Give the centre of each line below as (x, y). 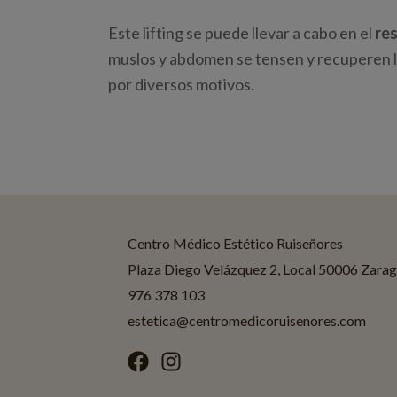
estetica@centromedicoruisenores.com (247, 321)
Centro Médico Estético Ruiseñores (235, 244)
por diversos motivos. (181, 85)
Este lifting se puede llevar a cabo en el (241, 33)
